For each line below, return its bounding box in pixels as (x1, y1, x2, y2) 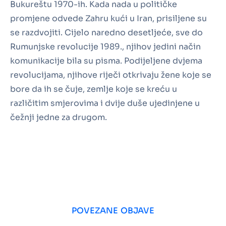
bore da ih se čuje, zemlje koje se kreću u (10, 84, 177, 95)
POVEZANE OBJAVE (71, 205, 155, 216)
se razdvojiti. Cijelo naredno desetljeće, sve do (10, 27, 203, 38)
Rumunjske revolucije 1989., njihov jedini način (10, 41, 201, 52)
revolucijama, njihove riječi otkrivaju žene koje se (10, 70, 211, 81)
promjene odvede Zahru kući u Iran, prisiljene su (10, 13, 207, 24)
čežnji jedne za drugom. (10, 112, 107, 123)
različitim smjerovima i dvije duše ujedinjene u (10, 98, 200, 109)
